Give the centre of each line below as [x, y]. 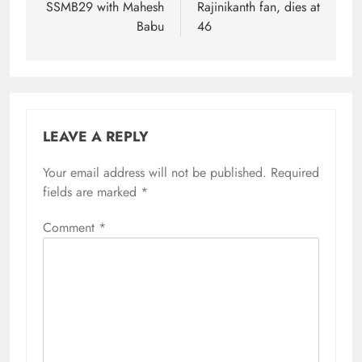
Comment [71, 227]
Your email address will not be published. [155, 172]
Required [295, 172]
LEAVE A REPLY [96, 136]
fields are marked [92, 192]
